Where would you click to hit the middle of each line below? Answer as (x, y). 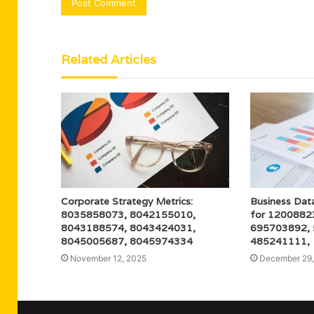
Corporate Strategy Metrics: (127, 201)
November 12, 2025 (108, 258)
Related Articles (109, 60)
